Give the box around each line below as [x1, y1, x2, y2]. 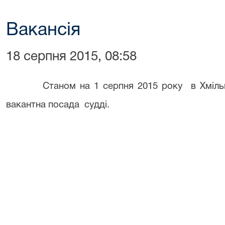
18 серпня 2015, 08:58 [6, 51, 137, 63]
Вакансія [6, 22, 80, 39]
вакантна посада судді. [6, 101, 109, 109]
